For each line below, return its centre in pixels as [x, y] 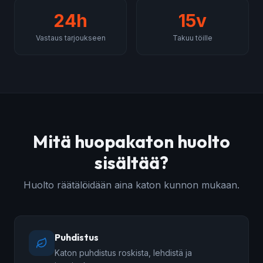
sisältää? [131, 163]
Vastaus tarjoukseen [70, 38]
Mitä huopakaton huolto [131, 142]
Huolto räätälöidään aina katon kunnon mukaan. [131, 185]
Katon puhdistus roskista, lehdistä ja [123, 253]
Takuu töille [193, 38]
